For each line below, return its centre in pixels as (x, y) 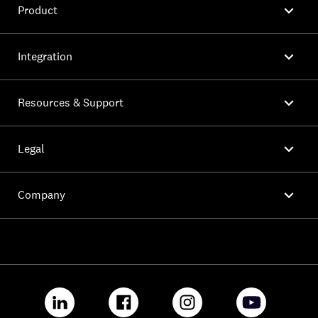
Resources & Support (71, 103)
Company (42, 195)
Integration (45, 57)
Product (38, 11)
